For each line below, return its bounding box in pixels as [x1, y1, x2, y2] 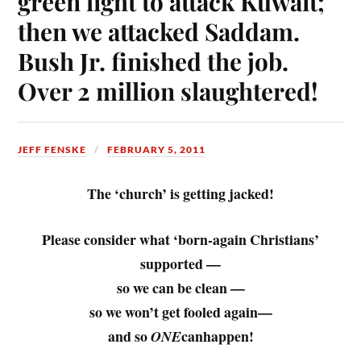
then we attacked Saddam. [18, 15, 301, 48]
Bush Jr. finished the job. [18, 45, 289, 77]
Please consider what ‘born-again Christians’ [42, 229, 319, 251]
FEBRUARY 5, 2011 [107, 143, 206, 156]
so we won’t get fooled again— [89, 301, 272, 323]
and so [107, 326, 151, 347]
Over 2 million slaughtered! [18, 75, 319, 107]
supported [140, 253, 203, 275]
